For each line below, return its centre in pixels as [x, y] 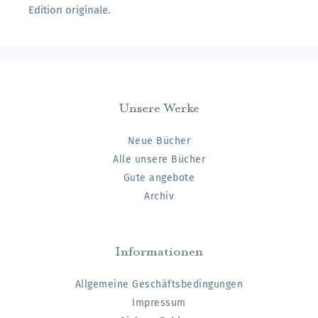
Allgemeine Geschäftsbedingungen [159, 284]
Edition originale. [70, 10]
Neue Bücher [159, 141]
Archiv [159, 196]
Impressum [159, 302]
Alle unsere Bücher [159, 159]
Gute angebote [159, 177]
